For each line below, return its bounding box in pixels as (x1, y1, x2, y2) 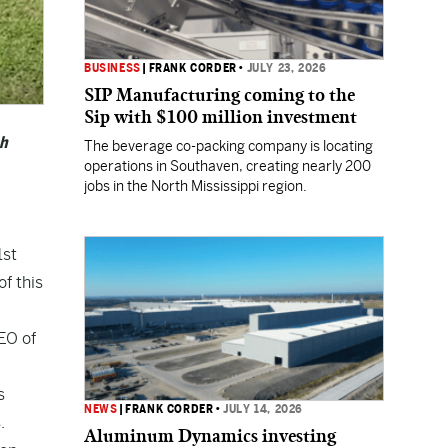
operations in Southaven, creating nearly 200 (84, 158, 371, 174)
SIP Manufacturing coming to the (84, 84, 355, 106)
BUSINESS (84, 61, 141, 75)
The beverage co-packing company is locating (84, 138, 373, 154)
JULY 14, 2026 (223, 402, 304, 416)
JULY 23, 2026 (246, 61, 327, 75)
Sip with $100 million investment (84, 106, 357, 128)
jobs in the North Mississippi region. (84, 178, 307, 194)
